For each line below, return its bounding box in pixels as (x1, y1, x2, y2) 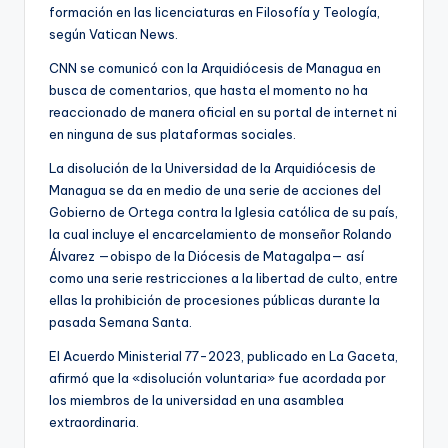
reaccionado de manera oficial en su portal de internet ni (49, 103, 397, 120)
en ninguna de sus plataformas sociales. (49, 125, 296, 142)
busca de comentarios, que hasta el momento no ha (49, 81, 368, 98)
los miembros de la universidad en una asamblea (49, 391, 344, 408)
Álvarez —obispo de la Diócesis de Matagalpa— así (49, 247, 364, 264)
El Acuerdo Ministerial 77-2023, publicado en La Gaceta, (49, 347, 398, 364)
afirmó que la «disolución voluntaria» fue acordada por (49, 369, 386, 386)
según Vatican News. (49, 25, 178, 42)
